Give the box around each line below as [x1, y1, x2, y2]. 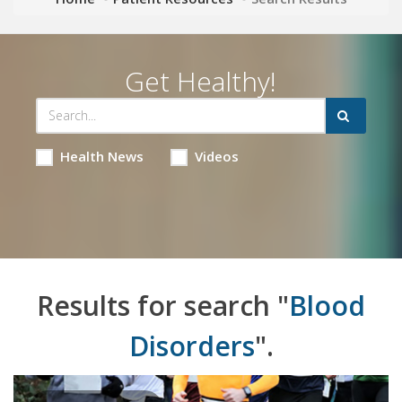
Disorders [128, 327, 255, 364]
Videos [194, 146, 239, 165]
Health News [59, 146, 144, 165]
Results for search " [37, 286, 289, 324]
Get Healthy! [125, 62, 277, 100]
